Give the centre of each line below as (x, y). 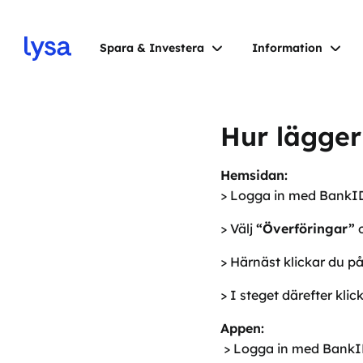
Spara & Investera (152, 48)
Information (287, 48)
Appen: (242, 328)
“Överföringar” (305, 228)
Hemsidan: (256, 175)
